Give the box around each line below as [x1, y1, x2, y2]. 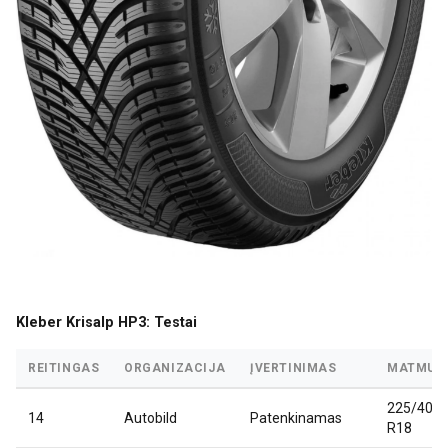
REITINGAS [28, 361, 100, 376]
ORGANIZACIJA [124, 361, 226, 376]
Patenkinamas [250, 410, 342, 427]
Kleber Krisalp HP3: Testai [16, 314, 197, 332]
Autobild [124, 410, 177, 427]
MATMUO [387, 361, 446, 376]
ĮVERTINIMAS [250, 361, 337, 376]
